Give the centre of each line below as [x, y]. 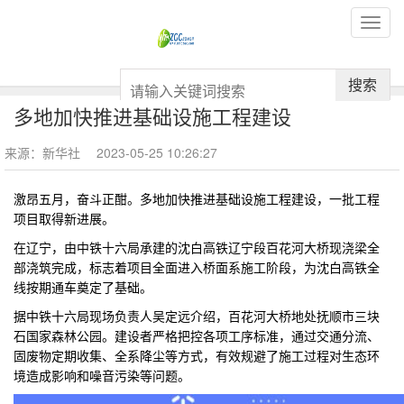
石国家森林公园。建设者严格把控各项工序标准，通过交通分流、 [197, 335]
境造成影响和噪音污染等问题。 [102, 375]
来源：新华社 [44, 152]
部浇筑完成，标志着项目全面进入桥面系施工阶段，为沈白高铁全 [197, 267]
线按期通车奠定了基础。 [83, 287]
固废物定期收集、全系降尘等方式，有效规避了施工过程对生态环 [197, 355]
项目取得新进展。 [64, 218]
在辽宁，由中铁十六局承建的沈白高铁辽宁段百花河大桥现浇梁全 [197, 247]
